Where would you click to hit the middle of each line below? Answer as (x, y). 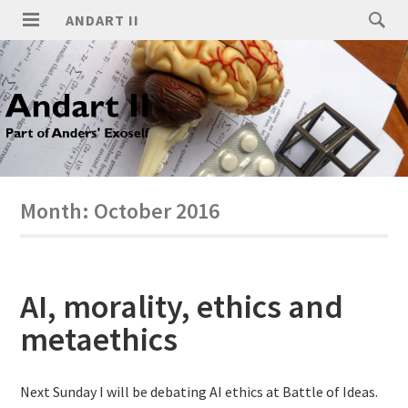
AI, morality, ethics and (182, 306)
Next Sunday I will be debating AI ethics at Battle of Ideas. (199, 392)
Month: (57, 211)
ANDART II (103, 20)
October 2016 (157, 211)
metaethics (99, 339)
